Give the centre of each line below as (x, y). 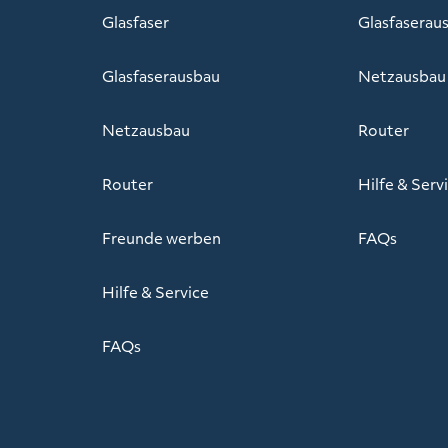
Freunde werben (161, 238)
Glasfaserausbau (161, 76)
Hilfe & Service (155, 292)
